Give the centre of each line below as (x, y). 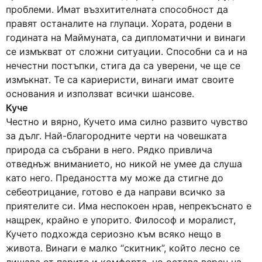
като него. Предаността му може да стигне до (115, 178)
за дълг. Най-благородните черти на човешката (116, 136)
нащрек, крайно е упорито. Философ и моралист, (121, 220)
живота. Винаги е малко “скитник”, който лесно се (123, 248)
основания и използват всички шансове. (100, 94)
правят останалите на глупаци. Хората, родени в (119, 23)
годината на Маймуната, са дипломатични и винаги (126, 37)
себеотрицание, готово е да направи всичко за (116, 192)
